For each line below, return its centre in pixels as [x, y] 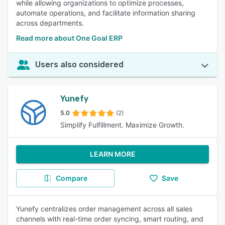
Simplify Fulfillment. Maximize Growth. [122, 125]
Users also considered [79, 65]
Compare [71, 178]
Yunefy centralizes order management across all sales [104, 209]
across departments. [50, 23]
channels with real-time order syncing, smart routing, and [110, 219]
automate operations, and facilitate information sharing [106, 13]
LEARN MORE [113, 154]
